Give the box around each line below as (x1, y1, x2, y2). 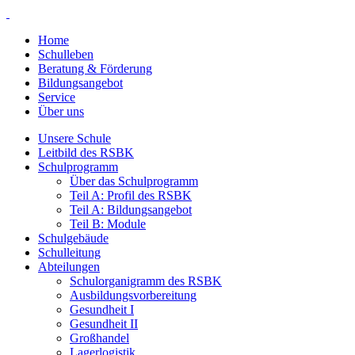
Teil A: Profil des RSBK (70, 189, 192, 202)
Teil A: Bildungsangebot (70, 203, 192, 216)
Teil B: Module (70, 217, 146, 231)
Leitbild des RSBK (38, 146, 134, 159)
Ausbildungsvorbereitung (70, 288, 197, 302)
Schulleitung (38, 246, 101, 259)
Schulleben (38, 48, 94, 61)
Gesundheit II (70, 317, 138, 330)
